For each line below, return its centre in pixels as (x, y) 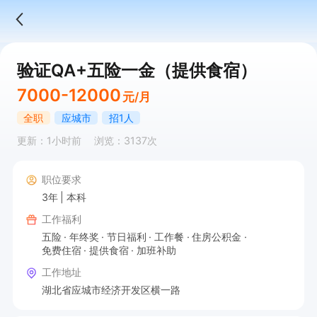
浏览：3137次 (125, 141)
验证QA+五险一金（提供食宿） (137, 70)
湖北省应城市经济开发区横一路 (111, 289)
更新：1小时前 (49, 141)
